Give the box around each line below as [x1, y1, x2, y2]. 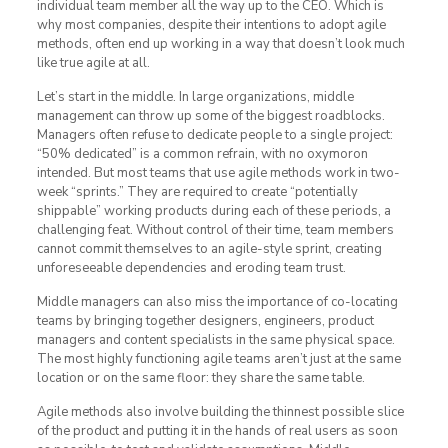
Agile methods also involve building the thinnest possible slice [36, 403, 404, 422]
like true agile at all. [36, 54, 150, 73]
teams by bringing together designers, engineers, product [36, 312, 374, 331]
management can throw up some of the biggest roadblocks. [36, 107, 385, 126]
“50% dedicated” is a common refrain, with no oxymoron [36, 145, 368, 164]
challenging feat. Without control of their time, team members [36, 221, 394, 240]
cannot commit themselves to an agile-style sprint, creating [36, 240, 382, 259]
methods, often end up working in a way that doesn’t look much [36, 35, 405, 54]
